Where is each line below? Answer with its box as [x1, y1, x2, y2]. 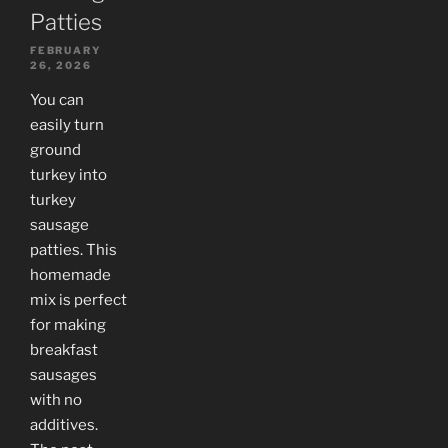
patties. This [30, 241, 117, 260]
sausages [30, 366, 97, 385]
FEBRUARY [30, 44, 102, 57]
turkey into [30, 166, 107, 185]
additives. [30, 416, 98, 435]
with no [30, 391, 82, 410]
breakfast [30, 341, 98, 360]
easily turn [30, 116, 104, 135]
